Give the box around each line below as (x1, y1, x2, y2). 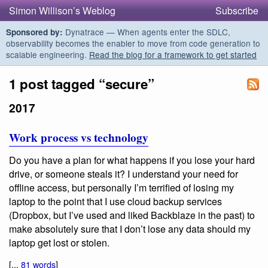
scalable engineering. (6, 48, 89, 60)
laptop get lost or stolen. (9, 236, 109, 250)
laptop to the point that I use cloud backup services (9, 194, 222, 209)
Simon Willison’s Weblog (9, 4, 115, 17)
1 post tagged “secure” (9, 74, 154, 93)
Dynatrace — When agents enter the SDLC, (63, 26, 230, 38)
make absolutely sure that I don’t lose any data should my (9, 222, 251, 236)
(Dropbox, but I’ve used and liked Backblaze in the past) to (9, 208, 255, 223)
